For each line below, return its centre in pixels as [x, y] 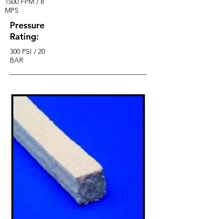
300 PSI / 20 [27, 51]
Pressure [27, 25]
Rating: [24, 36]
